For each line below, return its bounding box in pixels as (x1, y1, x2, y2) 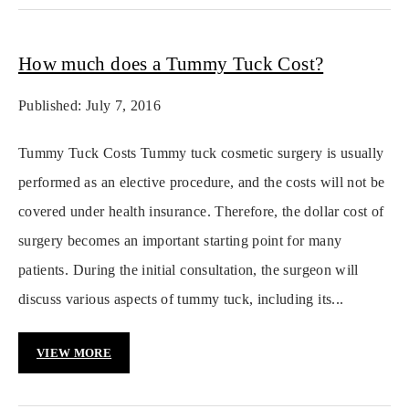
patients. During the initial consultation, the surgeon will (18, 262, 359, 278)
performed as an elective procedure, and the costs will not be (18, 174, 385, 191)
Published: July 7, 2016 (18, 98, 162, 114)
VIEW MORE (37, 346, 112, 361)
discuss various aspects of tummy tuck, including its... (18, 291, 344, 308)
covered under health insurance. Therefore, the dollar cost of (18, 204, 384, 220)
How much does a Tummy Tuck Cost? (18, 53, 324, 76)
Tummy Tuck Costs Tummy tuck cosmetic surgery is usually (18, 145, 384, 162)
